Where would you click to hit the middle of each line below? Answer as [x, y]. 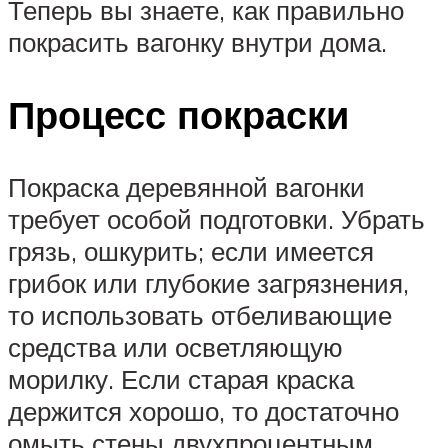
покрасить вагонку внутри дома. [197, 42]
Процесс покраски [178, 114]
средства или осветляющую [175, 346]
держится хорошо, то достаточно [203, 410]
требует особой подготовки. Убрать [216, 218]
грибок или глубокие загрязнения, [208, 282]
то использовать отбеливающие [200, 314]
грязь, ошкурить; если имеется [191, 250]
